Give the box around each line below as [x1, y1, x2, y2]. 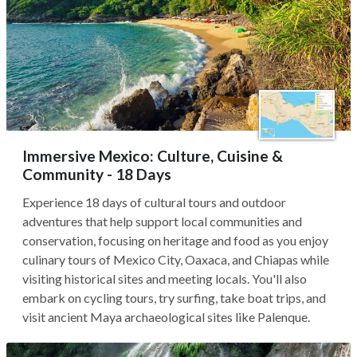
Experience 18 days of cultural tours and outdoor [22, 194, 286, 210]
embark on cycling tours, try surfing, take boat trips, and [22, 290, 326, 305]
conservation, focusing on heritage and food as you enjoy [22, 233, 328, 248]
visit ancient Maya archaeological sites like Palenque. [22, 309, 310, 324]
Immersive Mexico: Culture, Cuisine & [22, 147, 283, 165]
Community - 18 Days [22, 165, 171, 183]
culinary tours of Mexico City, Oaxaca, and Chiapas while [22, 252, 329, 267]
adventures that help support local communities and [22, 214, 302, 229]
